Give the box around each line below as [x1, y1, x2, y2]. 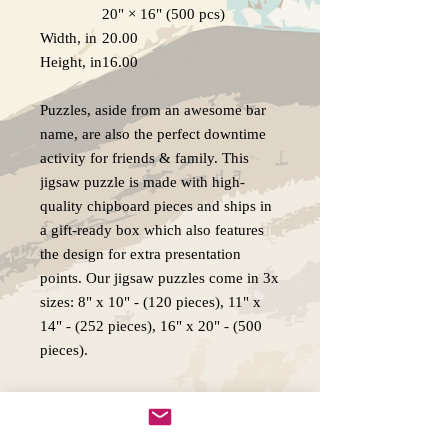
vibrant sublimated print [40, 414, 189, 431]
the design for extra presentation [40, 246, 241, 263]
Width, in [40, 30, 97, 47]
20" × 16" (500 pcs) [102, 6, 225, 23]
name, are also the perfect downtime [40, 126, 266, 143]
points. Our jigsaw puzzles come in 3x [40, 270, 279, 287]
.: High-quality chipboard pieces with [40, 390, 272, 407]
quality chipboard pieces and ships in [40, 198, 272, 215]
